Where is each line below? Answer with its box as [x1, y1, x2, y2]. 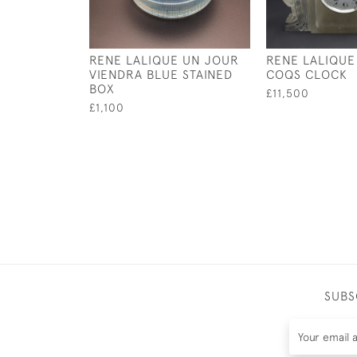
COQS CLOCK [266, 67, 347, 81]
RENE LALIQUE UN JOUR [89, 53, 239, 67]
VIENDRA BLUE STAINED [89, 67, 233, 81]
